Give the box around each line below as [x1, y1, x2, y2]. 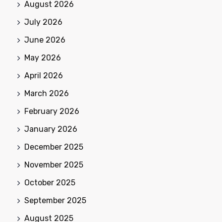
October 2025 [24, 177, 75, 187]
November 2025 [24, 160, 83, 169]
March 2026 [24, 88, 69, 98]
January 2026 [24, 124, 77, 134]
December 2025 [24, 142, 83, 152]
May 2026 [24, 53, 61, 62]
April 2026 [24, 70, 63, 80]
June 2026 [24, 35, 65, 45]
